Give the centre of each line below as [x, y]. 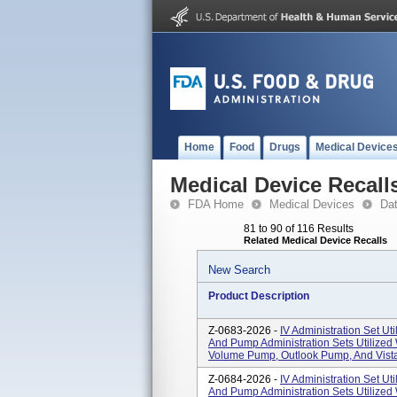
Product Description [259, 296]
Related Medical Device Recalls [315, 240]
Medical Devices [312, 204]
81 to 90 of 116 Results [299, 229]
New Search [239, 270]
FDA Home [216, 204]
